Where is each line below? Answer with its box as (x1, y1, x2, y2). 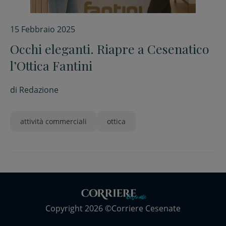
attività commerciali (20, 117, 87, 126)
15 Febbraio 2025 (10, 24, 75, 35)
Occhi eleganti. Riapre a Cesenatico (10, 40, 209, 57)
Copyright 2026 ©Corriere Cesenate (45, 203, 181, 214)
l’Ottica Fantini (10, 57, 92, 74)
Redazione (19, 84, 59, 95)
